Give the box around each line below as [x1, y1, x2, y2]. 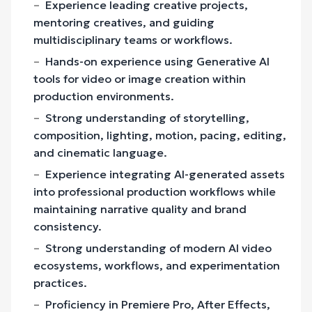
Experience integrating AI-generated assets [45, 166, 285, 181]
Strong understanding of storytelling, [45, 110, 249, 125]
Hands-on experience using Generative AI [45, 54, 270, 68]
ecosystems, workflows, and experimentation [33, 258, 280, 272]
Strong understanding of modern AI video [45, 240, 272, 255]
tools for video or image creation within [33, 71, 246, 86]
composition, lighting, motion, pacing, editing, [33, 127, 286, 142]
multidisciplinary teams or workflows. [33, 32, 233, 47]
